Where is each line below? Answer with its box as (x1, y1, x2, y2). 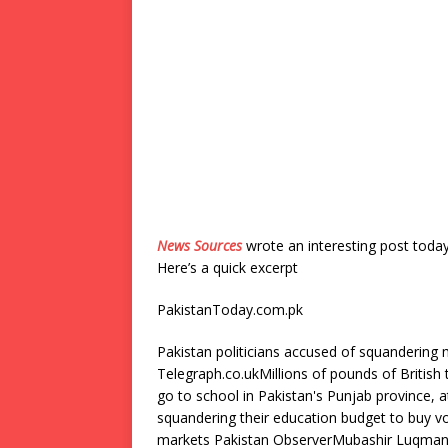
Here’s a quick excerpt (157, 258, 298, 277)
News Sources (157, 236, 242, 255)
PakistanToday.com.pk (157, 300, 303, 319)
